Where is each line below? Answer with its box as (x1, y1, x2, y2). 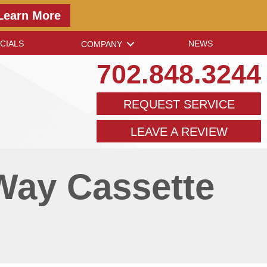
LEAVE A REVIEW (130, 125, 228, 138)
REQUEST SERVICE (123, 98, 235, 111)
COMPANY (81, 39, 123, 49)
